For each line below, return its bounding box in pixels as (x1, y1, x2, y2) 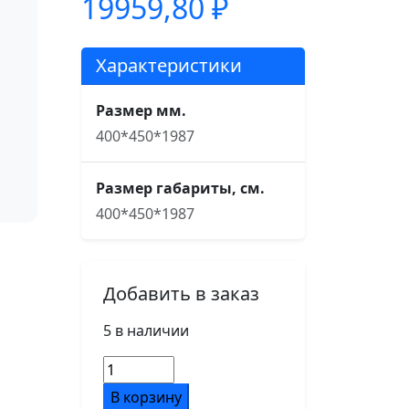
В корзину (110, 387, 182, 407)
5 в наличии (102, 320, 189, 341)
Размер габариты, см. (95, 178, 265, 198)
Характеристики (95, 53, 242, 78)
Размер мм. (95, 100, 186, 121)
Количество (101, 356, 187, 376)
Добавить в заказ (102, 281, 259, 306)
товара (101, 378, 152, 398)
